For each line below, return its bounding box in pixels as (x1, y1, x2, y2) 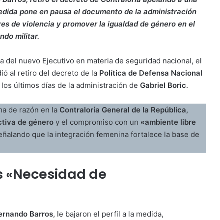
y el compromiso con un (54, 117, 140, 127)
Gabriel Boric (140, 80, 186, 90)
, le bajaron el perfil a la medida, (53, 209, 164, 219)
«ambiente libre (140, 117, 196, 127)
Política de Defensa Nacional (99, 68, 202, 78)
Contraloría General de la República (59, 105, 186, 114)
